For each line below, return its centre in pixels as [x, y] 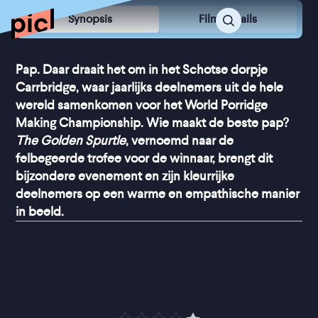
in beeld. [40, 212]
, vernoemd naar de [180, 141]
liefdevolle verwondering [154, 281]
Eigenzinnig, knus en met [162, 256]
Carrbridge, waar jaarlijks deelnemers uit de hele [150, 87]
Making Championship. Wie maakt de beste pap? [152, 123]
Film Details [227, 19]
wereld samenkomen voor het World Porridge [142, 105]
